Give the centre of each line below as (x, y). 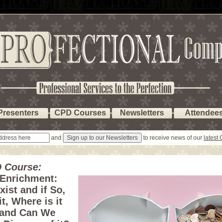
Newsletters (142, 113)
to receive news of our (173, 138)
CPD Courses (80, 113)
